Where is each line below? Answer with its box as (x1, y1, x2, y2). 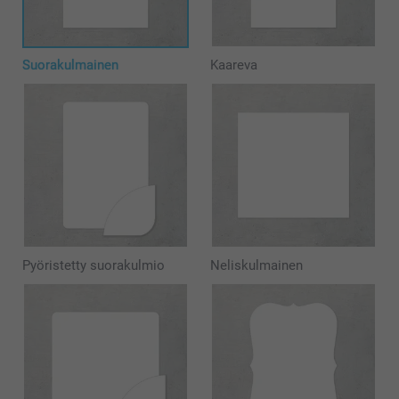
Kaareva (209, 56, 257, 73)
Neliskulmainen (209, 256, 303, 273)
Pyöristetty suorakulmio (22, 256, 165, 273)
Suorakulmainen (22, 56, 118, 73)
